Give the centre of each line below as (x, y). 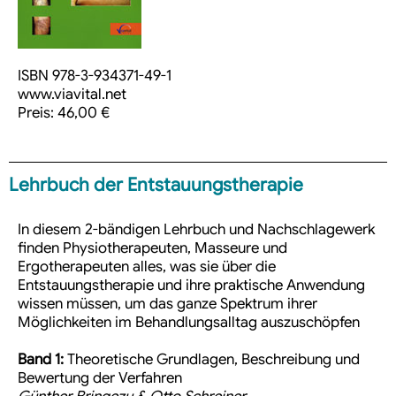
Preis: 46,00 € (64, 113)
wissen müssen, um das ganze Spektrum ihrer (168, 304)
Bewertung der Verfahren (100, 378)
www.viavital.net (72, 95)
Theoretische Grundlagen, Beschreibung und (212, 360)
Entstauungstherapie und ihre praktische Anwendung (191, 286)
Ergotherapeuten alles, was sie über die (147, 267)
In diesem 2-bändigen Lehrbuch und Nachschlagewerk (196, 230)
